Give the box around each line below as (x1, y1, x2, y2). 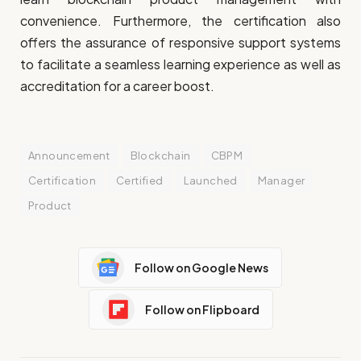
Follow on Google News (134, 259, 268, 275)
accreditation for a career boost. (20, 77, 214, 95)
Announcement (28, 149, 110, 163)
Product (28, 199, 72, 213)
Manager (257, 174, 305, 188)
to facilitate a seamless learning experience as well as (20, 56, 341, 73)
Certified (116, 174, 164, 188)
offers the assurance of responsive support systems (20, 34, 341, 52)
